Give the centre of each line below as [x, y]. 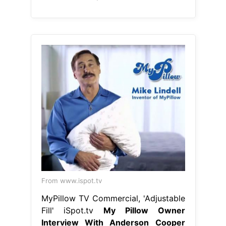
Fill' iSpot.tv [72, 211]
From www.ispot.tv [71, 181]
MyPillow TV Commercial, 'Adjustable [113, 199]
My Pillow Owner [144, 211]
